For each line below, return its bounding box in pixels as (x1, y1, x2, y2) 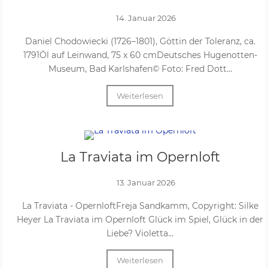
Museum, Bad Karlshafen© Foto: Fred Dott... (48, 63, 232, 74)
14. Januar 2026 (115, 13, 176, 23)
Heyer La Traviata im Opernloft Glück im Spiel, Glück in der (17, 214, 263, 225)
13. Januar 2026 (116, 178, 175, 187)
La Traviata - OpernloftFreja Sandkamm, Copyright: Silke (22, 200, 258, 211)
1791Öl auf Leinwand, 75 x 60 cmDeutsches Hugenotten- (23, 50, 257, 60)
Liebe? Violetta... (106, 228, 173, 239)
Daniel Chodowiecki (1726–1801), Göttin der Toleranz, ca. (25, 36, 255, 47)
